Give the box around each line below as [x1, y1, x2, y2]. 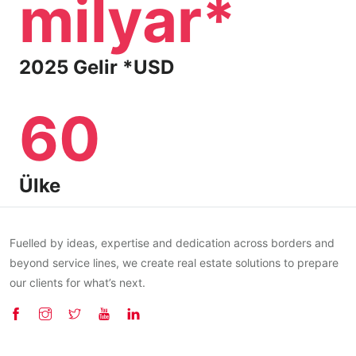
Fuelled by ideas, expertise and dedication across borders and [10, 235, 335, 250]
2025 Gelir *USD [19, 55, 174, 79]
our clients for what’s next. [10, 275, 145, 289]
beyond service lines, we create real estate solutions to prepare [10, 255, 339, 269]
